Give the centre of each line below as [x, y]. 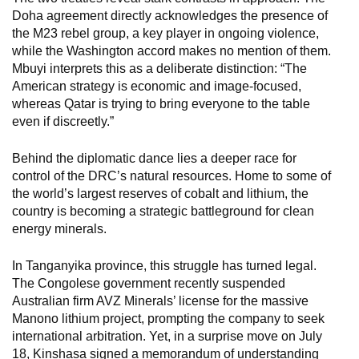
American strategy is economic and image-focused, [157, 86]
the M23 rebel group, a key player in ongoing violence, [165, 33]
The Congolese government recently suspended [149, 283]
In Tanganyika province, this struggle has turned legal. [164, 266]
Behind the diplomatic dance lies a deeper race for [154, 158]
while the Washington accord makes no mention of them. [171, 51]
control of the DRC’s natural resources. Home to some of [171, 176]
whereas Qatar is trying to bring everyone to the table [161, 104]
